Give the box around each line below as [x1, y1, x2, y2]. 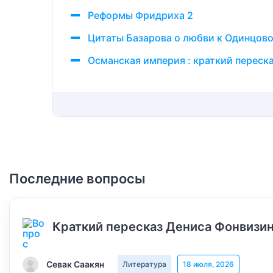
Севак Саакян [46, 259, 104, 269]
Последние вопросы [9, 171, 146, 186]
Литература [122, 260, 166, 269]
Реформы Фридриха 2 [88, 9, 193, 21]
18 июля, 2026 [183, 260, 234, 269]
